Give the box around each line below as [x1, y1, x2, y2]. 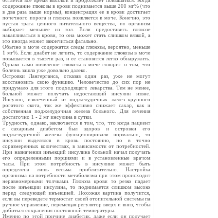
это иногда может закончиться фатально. [2, 38, 98, 44]
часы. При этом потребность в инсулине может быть [2, 161, 150, 166]
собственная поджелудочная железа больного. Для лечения [2, 108, 150, 114]
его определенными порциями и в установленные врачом [2, 155, 150, 161]
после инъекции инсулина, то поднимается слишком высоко [2, 184, 150, 190]
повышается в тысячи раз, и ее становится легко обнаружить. [2, 55, 150, 61]
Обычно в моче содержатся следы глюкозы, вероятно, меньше [2, 44, 150, 50]
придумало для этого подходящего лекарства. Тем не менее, [2, 85, 150, 91]
